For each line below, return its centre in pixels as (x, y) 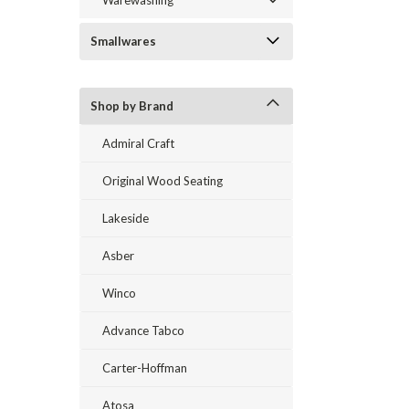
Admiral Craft (138, 143)
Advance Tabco (143, 330)
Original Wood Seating (163, 181)
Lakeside (126, 218)
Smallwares (123, 41)
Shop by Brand (132, 106)
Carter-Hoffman (145, 368)
